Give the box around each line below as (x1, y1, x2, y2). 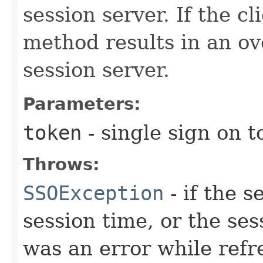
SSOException (23, 181, 164, 205)
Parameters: (23, 93, 141, 114)
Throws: (23, 154, 100, 174)
